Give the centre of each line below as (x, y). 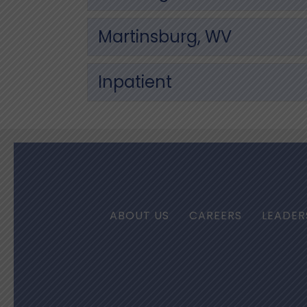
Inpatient (135, 82)
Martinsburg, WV (165, 36)
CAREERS (215, 216)
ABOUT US (139, 216)
